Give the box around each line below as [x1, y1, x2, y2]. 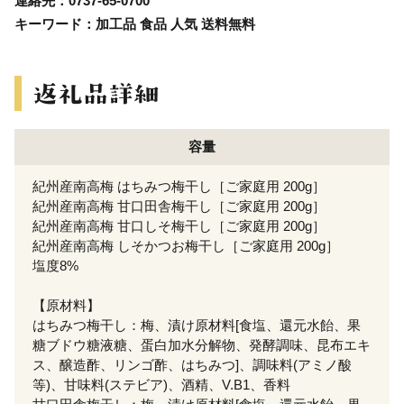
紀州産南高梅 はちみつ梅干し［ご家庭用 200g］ [32, 178, 326, 194]
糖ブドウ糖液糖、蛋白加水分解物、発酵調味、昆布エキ [32, 336, 371, 353]
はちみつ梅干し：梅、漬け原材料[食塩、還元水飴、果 [32, 317, 361, 333]
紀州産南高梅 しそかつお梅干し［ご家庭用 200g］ [32, 237, 339, 253]
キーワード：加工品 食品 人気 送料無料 [14, 15, 255, 32]
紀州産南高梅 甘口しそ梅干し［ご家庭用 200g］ [32, 217, 326, 234]
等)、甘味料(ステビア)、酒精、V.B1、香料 [32, 376, 290, 392]
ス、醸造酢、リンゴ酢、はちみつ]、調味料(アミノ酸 [32, 356, 352, 372]
